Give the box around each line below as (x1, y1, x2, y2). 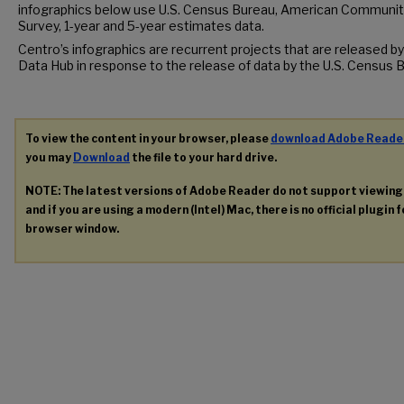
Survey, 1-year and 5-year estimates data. (18, 18, 264, 33)
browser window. (25, 221, 119, 235)
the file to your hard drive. (130, 151, 277, 164)
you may (25, 151, 73, 164)
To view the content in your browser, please (25, 132, 271, 145)
